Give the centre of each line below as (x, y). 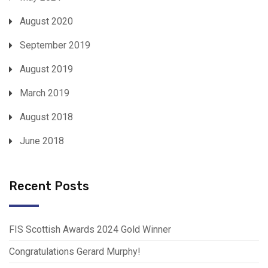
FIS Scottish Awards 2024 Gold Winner (90, 230)
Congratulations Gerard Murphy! (75, 252)
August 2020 (46, 22)
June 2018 (42, 141)
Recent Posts (49, 186)
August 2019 (46, 69)
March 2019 (45, 93)
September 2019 (55, 45)
